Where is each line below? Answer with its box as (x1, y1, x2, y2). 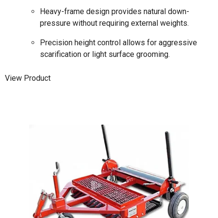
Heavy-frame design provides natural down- (40, 6, 189, 16)
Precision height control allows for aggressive (40, 37, 197, 47)
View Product (5, 73, 51, 83)
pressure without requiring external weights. (40, 18, 189, 28)
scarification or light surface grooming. (40, 49, 170, 59)
